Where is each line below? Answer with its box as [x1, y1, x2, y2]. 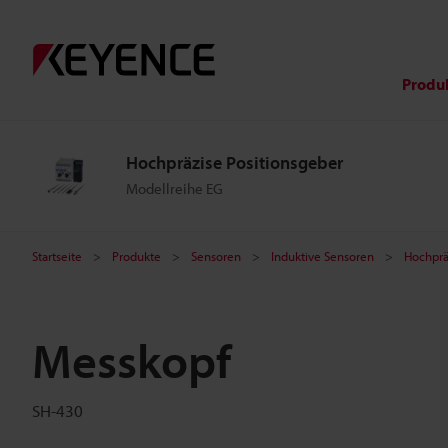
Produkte [112, 248, 161, 264]
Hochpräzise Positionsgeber [126, 151, 343, 174]
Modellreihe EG [126, 179, 223, 198]
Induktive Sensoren [271, 248, 374, 264]
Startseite [32, 248, 82, 264]
